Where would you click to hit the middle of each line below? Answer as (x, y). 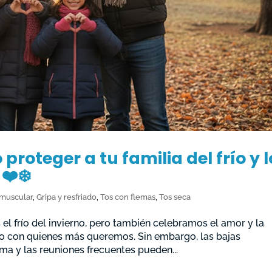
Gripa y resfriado (67, 197)
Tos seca (175, 197)
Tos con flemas (128, 197)
